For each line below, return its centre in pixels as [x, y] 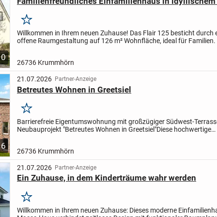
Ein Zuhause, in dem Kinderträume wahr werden [106, 178]
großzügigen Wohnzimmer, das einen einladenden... [93, 49]
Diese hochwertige [184, 130]
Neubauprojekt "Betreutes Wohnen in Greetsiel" [86, 130]
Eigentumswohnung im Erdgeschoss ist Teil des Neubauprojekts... [115, 137]
